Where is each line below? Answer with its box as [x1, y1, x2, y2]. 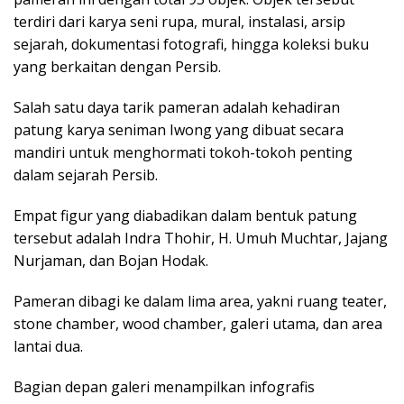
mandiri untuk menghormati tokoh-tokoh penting [14, 142, 353, 163]
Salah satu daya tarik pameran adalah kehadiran [14, 97, 340, 118]
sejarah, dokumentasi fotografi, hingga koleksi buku [14, 34, 369, 55]
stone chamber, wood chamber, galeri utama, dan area [14, 314, 382, 335]
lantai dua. [14, 336, 83, 357]
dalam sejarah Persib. [14, 165, 158, 186]
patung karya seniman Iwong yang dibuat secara [14, 120, 344, 141]
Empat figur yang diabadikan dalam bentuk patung [14, 206, 357, 226]
